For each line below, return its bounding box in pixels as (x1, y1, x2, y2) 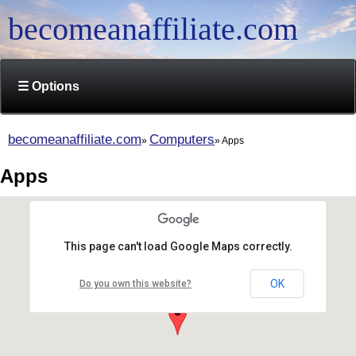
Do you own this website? (79, 278, 192, 290)
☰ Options (17, 79, 79, 93)
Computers (149, 132, 215, 147)
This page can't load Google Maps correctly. (64, 240, 292, 253)
